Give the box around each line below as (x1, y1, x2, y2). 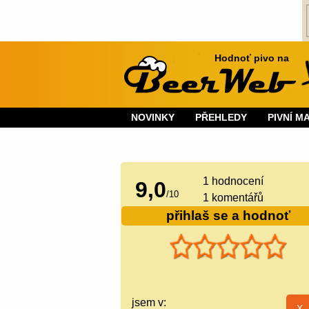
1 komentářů (203, 191, 264, 203)
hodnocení (209, 175, 264, 187)
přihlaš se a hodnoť (166, 208, 290, 223)
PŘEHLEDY (195, 111, 248, 123)
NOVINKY (131, 111, 175, 123)
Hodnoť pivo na (215, 52, 290, 64)
